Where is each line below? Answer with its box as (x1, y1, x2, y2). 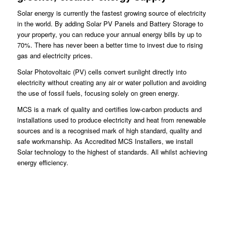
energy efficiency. (17, 157, 68, 167)
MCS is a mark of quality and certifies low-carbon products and (17, 104, 202, 114)
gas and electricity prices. (17, 50, 93, 60)
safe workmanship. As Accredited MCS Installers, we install (17, 136, 193, 146)
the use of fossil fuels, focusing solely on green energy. (17, 88, 179, 98)
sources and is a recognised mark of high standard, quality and (17, 125, 202, 135)
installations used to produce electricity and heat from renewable (17, 115, 206, 125)
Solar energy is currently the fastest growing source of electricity (17, 8, 206, 18)
